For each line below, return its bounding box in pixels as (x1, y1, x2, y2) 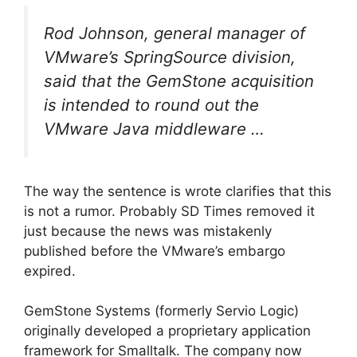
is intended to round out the (44, 95, 259, 116)
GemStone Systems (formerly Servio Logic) (24, 303, 299, 320)
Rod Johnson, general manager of (44, 23, 305, 44)
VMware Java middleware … (44, 119, 265, 139)
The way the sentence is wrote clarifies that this (24, 182, 331, 199)
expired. (24, 262, 76, 279)
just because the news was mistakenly (24, 222, 272, 239)
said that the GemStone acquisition (44, 71, 314, 92)
